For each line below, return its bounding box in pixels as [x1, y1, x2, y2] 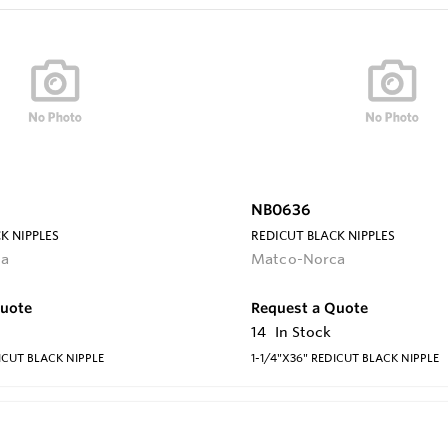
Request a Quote [251, 298, 368, 317]
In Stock [275, 322, 331, 341]
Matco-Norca [251, 250, 346, 269]
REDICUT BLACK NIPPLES [251, 227, 395, 244]
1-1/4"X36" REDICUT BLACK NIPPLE [251, 350, 439, 365]
